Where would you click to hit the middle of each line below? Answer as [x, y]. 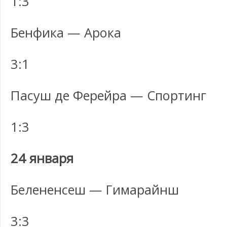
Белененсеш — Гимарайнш [95, 190]
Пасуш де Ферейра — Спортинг [108, 95]
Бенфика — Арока [66, 32]
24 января [42, 158]
